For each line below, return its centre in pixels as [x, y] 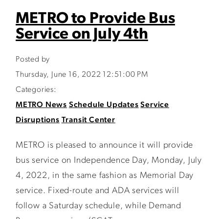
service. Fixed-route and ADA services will [98, 191]
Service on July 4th [82, 35]
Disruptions [38, 120]
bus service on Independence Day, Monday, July [109, 161]
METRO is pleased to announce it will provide [105, 145]
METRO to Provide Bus [96, 19]
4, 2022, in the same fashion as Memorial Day [105, 176]
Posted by [33, 60]
